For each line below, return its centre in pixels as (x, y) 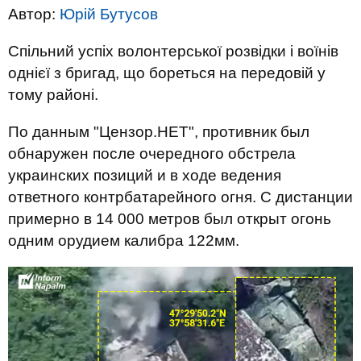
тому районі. (53, 95)
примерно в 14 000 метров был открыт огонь (170, 219)
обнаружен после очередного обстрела (152, 154)
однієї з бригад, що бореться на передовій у (167, 73)
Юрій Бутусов (109, 14)
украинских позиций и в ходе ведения (145, 175)
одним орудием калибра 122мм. (124, 241)
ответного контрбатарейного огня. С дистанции (180, 197)
